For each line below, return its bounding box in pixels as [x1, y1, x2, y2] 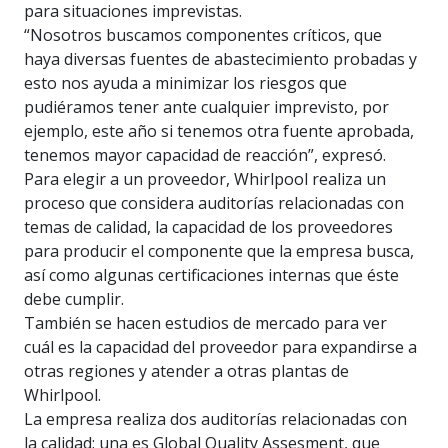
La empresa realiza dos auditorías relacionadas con [24, 408, 407, 431]
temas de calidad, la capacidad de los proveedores [24, 216, 393, 239]
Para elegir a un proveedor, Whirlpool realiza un [24, 168, 386, 191]
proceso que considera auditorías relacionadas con [24, 192, 404, 215]
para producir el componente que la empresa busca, [24, 240, 414, 263]
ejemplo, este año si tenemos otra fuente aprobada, [24, 120, 414, 143]
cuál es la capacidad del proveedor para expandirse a [24, 336, 417, 359]
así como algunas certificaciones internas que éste [24, 264, 399, 287]
